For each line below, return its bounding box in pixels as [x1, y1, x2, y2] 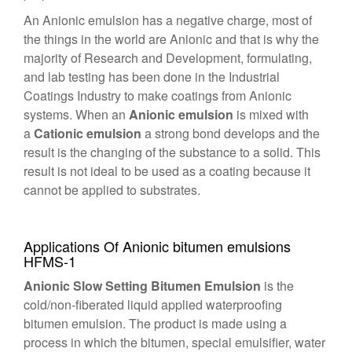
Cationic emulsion [34, 124, 141, 142]
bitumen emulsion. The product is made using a [24, 314, 287, 332]
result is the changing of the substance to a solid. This [24, 143, 321, 161]
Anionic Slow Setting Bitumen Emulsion [24, 277, 261, 295]
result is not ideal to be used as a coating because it [24, 162, 310, 180]
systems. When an [24, 105, 129, 123]
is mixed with [233, 105, 309, 123]
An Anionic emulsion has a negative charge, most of [24, 11, 312, 29]
